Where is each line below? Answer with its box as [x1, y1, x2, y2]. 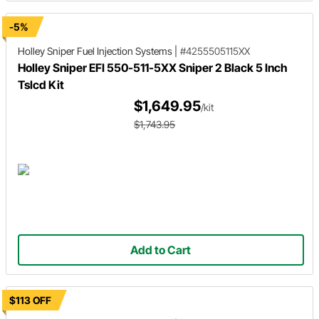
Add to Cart [130, 243, 192, 258]
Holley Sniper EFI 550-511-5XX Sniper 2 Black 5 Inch [18, 61, 288, 75]
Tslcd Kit [18, 78, 64, 92]
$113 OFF [9, 294, 51, 306]
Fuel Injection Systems [75, 45, 174, 57]
